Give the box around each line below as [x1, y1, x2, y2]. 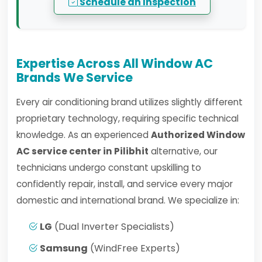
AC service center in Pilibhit [16, 145, 149, 157]
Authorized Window [151, 129, 245, 141]
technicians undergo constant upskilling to [16, 161, 201, 174]
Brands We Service [16, 69, 133, 86]
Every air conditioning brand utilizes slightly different [16, 96, 243, 108]
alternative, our [149, 145, 218, 157]
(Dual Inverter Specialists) [52, 220, 174, 233]
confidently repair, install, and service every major [16, 178, 233, 190]
